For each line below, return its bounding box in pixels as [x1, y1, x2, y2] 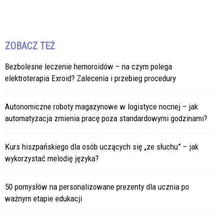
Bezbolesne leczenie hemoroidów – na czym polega [5, 61, 172, 71]
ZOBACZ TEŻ [5, 40, 55, 52]
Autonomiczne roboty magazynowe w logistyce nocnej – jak [5, 101, 198, 111]
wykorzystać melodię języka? [5, 153, 99, 163]
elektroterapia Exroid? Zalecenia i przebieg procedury [5, 73, 176, 83]
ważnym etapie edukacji [5, 193, 82, 203]
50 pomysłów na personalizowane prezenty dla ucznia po [5, 181, 189, 192]
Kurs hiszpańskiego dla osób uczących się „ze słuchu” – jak [5, 141, 198, 152]
